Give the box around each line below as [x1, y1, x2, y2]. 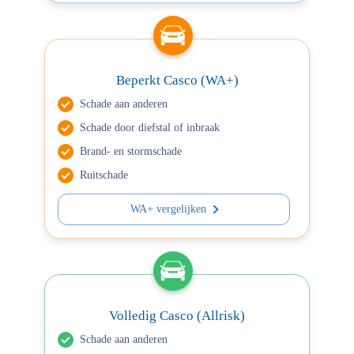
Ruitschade [80, 169, 128, 181]
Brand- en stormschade [80, 145, 182, 157]
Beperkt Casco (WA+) [115, 73, 239, 88]
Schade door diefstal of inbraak [80, 122, 220, 134]
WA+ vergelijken [130, 203, 206, 215]
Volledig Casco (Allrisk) [109, 308, 245, 323]
